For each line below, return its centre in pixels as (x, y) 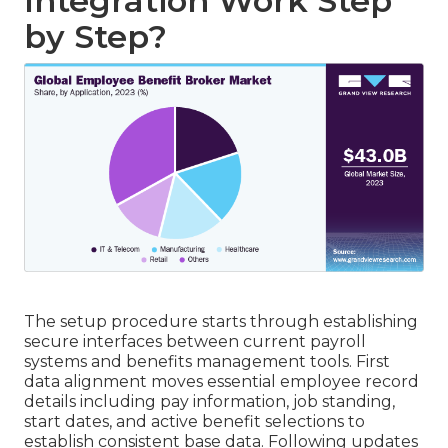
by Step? (95, 37)
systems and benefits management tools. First (207, 362)
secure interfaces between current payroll (195, 342)
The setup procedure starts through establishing (221, 322)
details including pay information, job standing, (209, 402)
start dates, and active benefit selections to (194, 422)
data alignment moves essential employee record (221, 382)
